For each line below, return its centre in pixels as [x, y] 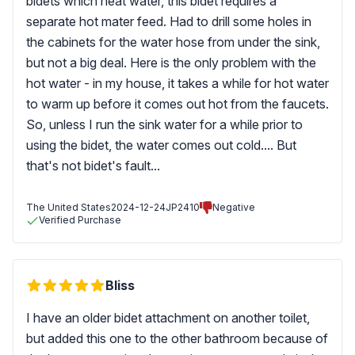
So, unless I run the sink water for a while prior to [164, 124]
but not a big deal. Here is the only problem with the [171, 63]
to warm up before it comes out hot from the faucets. [177, 104]
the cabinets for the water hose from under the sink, [173, 42]
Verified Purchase [80, 220]
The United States [69, 207]
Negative [234, 207]
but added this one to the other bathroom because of [177, 338]
